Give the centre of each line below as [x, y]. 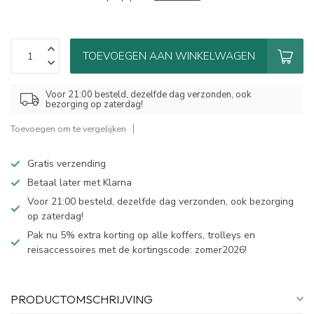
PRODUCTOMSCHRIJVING [82, 299]
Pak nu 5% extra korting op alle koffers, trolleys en [141, 235]
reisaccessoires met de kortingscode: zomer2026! [137, 250]
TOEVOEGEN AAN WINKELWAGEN [169, 56]
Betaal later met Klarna [80, 183]
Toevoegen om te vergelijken [68, 129]
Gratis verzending [67, 164]
